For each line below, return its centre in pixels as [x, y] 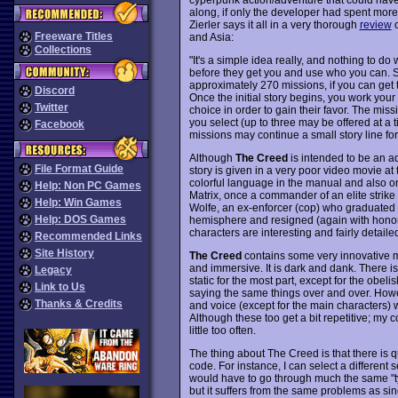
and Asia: [211, 37]
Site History [64, 253]
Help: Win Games [78, 203]
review [375, 24]
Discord [55, 91]
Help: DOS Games [80, 219]
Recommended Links [88, 236]
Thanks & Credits [79, 304]
